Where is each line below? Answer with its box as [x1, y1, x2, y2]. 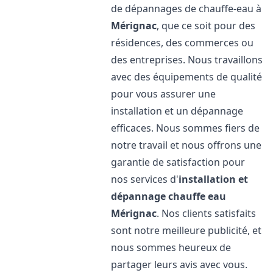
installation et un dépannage [111, 104, 244, 118]
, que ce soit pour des [157, 19, 256, 32]
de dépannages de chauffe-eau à [111, 2, 262, 15]
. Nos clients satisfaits [157, 207, 257, 220]
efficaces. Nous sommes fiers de [111, 121, 260, 135]
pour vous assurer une [111, 87, 216, 101]
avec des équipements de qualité [111, 70, 263, 83]
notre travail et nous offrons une [111, 138, 262, 152]
